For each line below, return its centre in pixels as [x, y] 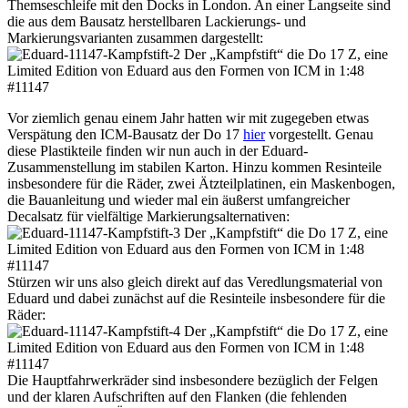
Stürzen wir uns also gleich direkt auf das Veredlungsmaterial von [195, 282]
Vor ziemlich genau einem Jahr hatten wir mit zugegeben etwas [188, 118]
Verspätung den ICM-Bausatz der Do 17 [125, 135]
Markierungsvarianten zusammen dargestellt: [135, 38]
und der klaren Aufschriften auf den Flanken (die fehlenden [177, 397]
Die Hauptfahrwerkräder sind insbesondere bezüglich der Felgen [193, 381]
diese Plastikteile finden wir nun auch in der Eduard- [158, 151]
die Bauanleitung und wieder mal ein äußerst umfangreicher [178, 200]
